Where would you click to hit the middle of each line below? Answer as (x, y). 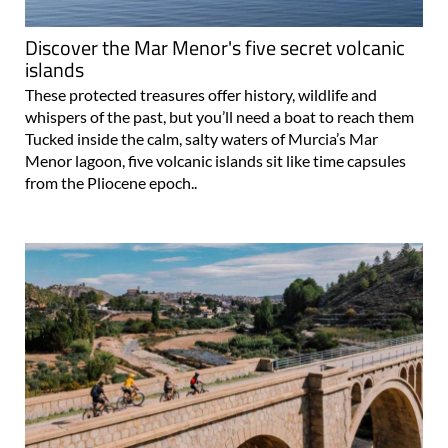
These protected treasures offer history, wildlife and (201, 95)
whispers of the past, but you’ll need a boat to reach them (219, 117)
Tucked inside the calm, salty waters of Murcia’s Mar (201, 139)
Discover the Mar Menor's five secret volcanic (215, 48)
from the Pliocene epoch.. (111, 183)
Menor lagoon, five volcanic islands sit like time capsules (215, 161)
